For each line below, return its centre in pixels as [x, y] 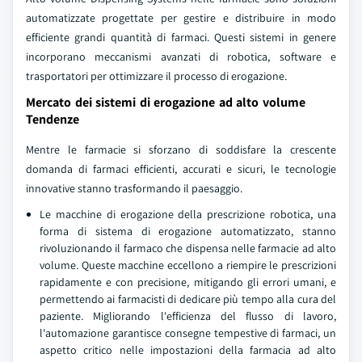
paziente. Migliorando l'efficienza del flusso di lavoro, [188, 316]
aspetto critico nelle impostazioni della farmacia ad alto [188, 350]
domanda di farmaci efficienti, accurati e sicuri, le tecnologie [181, 169]
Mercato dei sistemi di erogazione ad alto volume [166, 102]
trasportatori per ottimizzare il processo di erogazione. [156, 76]
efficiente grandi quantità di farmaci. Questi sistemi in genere [181, 37]
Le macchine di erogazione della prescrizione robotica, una [188, 214]
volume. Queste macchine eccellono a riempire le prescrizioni [188, 265]
